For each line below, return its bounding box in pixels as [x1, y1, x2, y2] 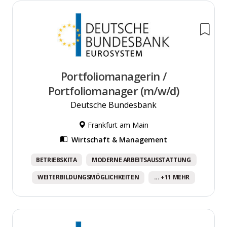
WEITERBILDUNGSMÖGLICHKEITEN [37, 173, 139, 182]
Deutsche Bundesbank [70, 99, 157, 110]
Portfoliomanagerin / [61, 68, 166, 84]
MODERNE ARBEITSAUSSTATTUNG [92, 155, 191, 164]
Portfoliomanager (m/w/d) [48, 83, 179, 98]
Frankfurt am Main [86, 120, 148, 130]
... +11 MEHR [154, 173, 190, 182]
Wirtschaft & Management [71, 134, 167, 144]
